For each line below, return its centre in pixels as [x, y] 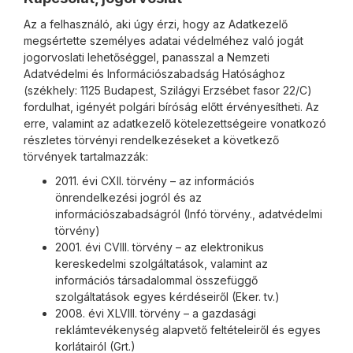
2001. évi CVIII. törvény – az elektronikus [160, 247]
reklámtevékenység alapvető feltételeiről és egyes [188, 330]
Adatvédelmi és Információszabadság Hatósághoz [154, 74]
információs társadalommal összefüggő [156, 280]
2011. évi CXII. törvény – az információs [155, 181]
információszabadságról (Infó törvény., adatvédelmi [189, 214]
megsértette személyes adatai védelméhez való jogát [163, 41]
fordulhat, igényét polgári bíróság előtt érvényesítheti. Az [171, 107]
